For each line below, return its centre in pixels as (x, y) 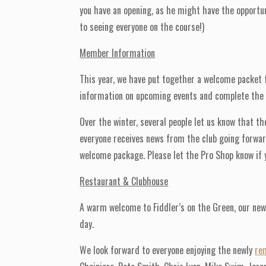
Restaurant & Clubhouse (124, 181)
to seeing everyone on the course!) (142, 27)
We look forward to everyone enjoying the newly (167, 250)
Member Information (118, 53)
